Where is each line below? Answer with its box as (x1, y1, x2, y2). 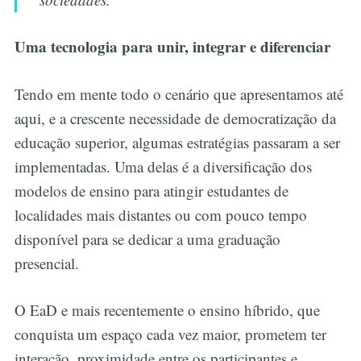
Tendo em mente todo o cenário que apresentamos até (14, 83, 343, 104)
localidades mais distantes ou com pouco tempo (14, 204, 307, 225)
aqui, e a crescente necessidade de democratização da (14, 107, 336, 128)
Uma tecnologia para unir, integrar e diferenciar (14, 35, 340, 58)
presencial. (14, 252, 84, 273)
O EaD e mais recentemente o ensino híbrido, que (14, 300, 320, 321)
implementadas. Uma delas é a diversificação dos (14, 156, 312, 176)
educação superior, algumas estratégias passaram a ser (14, 131, 340, 152)
